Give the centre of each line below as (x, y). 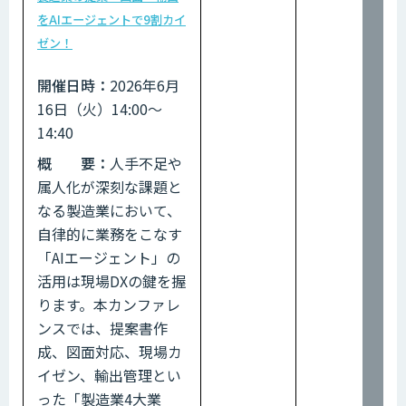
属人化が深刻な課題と (110, 186)
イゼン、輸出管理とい (109, 375)
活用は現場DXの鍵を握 (111, 280)
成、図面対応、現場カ (110, 351)
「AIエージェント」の (109, 257)
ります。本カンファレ (109, 304)
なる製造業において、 (109, 210)
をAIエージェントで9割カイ (111, 19)
